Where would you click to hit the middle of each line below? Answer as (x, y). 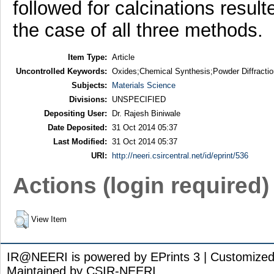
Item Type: (87, 57)
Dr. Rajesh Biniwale (146, 113)
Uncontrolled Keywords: (61, 71)
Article (123, 57)
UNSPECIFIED (139, 99)
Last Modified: (80, 141)
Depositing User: (75, 113)
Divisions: (88, 99)
